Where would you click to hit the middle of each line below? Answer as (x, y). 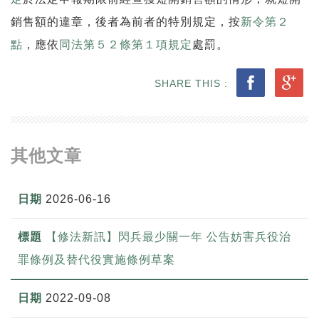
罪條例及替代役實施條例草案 (96, 259)
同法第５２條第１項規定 (126, 44)
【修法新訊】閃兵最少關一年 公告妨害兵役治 (168, 236)
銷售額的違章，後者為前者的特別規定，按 (126, 21)
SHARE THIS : (193, 83)
